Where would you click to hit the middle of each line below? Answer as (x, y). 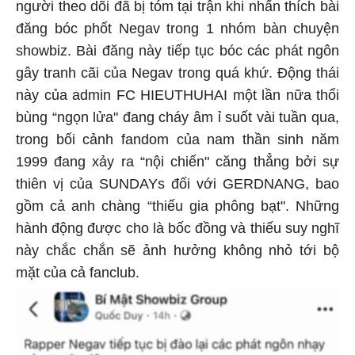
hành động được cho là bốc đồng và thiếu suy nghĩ (177, 231)
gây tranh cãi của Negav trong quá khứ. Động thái (177, 76)
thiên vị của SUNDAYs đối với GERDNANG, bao (177, 187)
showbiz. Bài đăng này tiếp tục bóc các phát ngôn (177, 53)
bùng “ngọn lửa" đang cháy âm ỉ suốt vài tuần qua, (177, 120)
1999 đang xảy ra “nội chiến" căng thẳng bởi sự (177, 164)
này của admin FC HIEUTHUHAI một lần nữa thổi (177, 98)
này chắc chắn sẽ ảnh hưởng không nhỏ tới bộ (177, 253)
